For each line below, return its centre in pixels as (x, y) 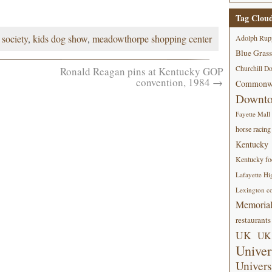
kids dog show (60, 39)
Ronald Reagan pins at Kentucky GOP (141, 71)
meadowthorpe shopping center (152, 39)
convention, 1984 (174, 82)
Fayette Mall (253, 114)
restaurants (253, 220)
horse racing (253, 129)
